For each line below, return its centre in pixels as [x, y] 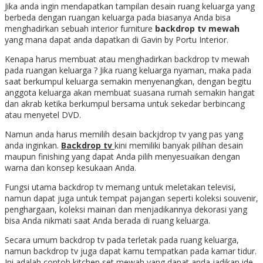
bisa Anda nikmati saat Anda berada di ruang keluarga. [107, 220]
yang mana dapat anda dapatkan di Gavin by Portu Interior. [118, 39]
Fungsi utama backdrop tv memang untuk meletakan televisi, [120, 187]
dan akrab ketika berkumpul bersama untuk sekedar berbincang [125, 103]
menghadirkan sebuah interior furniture [80, 28]
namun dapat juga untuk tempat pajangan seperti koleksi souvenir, [131, 198]
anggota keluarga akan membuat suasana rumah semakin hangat [130, 92]
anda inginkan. [33, 145]
